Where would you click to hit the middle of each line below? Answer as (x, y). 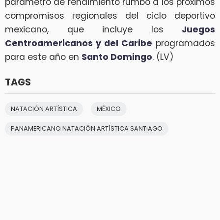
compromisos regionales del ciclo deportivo (110, 16)
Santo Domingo (117, 57)
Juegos (198, 30)
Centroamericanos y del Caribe (79, 43)
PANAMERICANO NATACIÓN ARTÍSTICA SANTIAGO (87, 129)
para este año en (43, 57)
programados (184, 43)
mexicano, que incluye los (93, 30)
